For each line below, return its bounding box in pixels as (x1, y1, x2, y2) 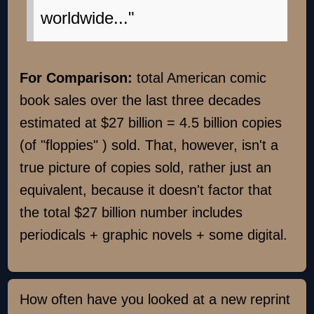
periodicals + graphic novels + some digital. (20, 227, 288, 243)
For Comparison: (20, 70, 137, 86)
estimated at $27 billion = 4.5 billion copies (20, 115, 282, 131)
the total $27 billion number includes (20, 205, 243, 221)
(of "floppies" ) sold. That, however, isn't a (20, 137, 279, 153)
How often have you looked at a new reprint (20, 291, 291, 307)
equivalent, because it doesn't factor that (20, 182, 273, 198)
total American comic (137, 70, 267, 86)
